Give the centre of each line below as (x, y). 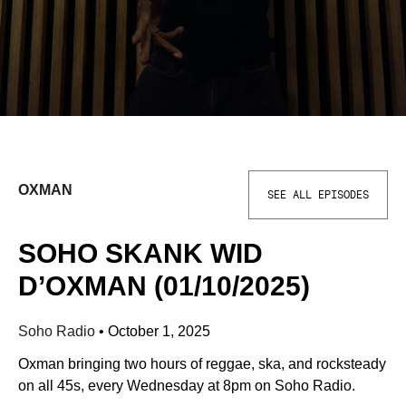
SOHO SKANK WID (140, 253)
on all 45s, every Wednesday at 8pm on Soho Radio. (187, 386)
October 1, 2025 (159, 331)
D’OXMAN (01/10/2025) (164, 286)
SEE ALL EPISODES (318, 195)
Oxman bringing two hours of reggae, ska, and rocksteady (202, 364)
